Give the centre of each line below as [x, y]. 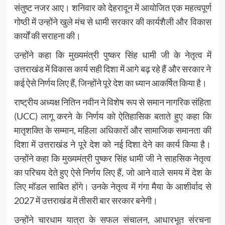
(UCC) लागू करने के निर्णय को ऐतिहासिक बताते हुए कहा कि [113, 116]
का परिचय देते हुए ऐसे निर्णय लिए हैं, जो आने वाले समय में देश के [113, 173]
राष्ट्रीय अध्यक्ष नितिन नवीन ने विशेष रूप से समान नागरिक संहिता [113, 102]
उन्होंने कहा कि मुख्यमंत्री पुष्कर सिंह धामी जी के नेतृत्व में [113, 55]
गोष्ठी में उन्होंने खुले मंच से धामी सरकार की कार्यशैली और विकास [113, 22]
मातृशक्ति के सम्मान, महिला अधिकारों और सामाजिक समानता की [113, 130]
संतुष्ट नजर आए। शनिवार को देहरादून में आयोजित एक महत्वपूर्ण [113, 8]
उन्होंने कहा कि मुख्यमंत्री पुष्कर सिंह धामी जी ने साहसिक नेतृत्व [113, 158]
